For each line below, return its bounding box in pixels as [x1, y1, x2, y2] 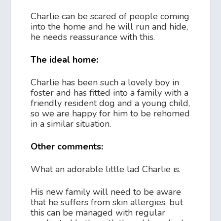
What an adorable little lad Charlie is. [31, 163, 181, 176]
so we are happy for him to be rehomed [31, 108, 190, 120]
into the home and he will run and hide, [31, 21, 188, 33]
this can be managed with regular [31, 207, 166, 219]
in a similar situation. [31, 118, 111, 130]
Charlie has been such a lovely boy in [31, 76, 180, 89]
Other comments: [31, 141, 106, 153]
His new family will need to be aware [31, 186, 182, 198]
